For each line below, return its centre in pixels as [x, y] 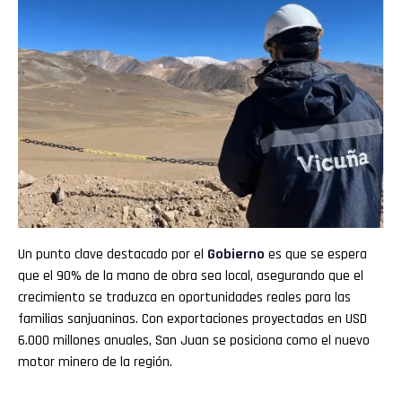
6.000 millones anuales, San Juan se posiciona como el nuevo [194, 341]
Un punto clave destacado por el [113, 255]
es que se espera [318, 255]
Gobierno [238, 255]
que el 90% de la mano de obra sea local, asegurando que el [191, 276]
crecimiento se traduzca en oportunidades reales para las [184, 298]
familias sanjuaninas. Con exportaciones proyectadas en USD [192, 319]
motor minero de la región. [95, 363]
